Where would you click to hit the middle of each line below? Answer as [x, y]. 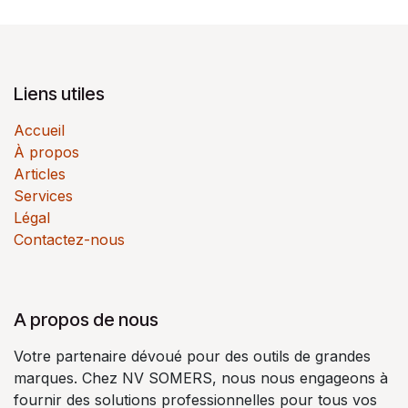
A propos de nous [86, 319]
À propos [46, 152]
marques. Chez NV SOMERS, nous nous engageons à [201, 377]
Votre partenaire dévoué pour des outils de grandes [192, 356]
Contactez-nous [69, 239]
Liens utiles [59, 93]
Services [43, 195]
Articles [40, 173]
